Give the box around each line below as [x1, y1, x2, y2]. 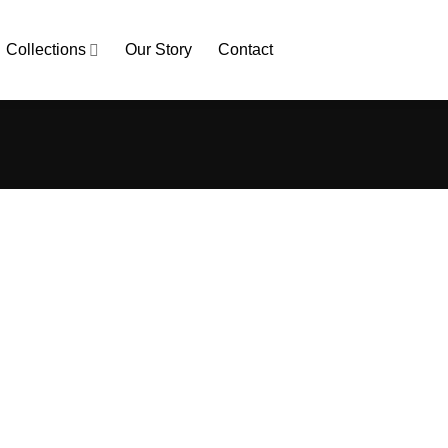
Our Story [125, 41, 193, 58]
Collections [6, 41, 87, 58]
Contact [218, 41, 274, 58]
